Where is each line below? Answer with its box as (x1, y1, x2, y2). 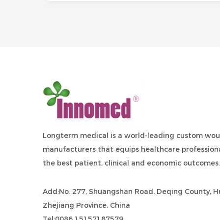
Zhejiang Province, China (43, 201, 130, 210)
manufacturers (43, 145, 96, 154)
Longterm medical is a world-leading (43, 131, 176, 140)
